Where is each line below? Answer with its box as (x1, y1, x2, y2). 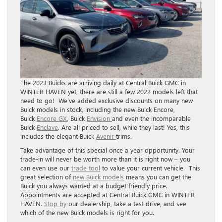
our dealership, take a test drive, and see (66, 199, 186, 208)
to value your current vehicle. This (100, 164, 200, 172)
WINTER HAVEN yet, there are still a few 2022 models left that (20, 87, 198, 96)
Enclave (37, 123, 58, 132)
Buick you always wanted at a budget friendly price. (20, 181, 167, 190)
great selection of (20, 172, 73, 181)
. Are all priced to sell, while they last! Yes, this (58, 123, 190, 132)
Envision (87, 114, 112, 123)
